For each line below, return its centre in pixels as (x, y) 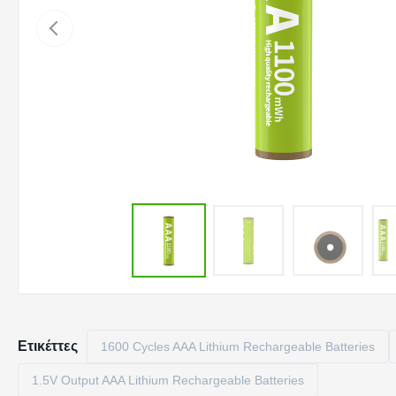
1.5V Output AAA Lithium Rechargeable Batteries (168, 380)
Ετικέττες (48, 346)
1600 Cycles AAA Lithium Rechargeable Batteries (238, 346)
